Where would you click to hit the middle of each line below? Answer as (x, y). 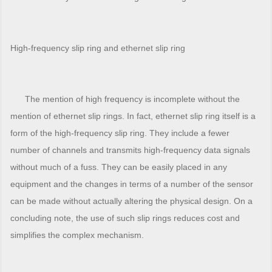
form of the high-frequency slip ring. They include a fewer (120, 133)
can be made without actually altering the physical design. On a (132, 201)
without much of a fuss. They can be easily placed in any (119, 167)
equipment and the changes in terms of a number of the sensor (132, 184)
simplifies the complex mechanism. (77, 235)
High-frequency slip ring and (66, 48)
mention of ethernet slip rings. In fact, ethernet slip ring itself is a (133, 116)
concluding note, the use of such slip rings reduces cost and (125, 218)
